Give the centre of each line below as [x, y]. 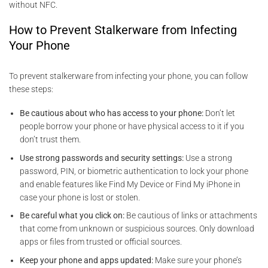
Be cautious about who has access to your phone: [112, 113]
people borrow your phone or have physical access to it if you [132, 127]
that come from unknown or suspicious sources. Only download [137, 229]
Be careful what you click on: [72, 216]
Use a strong [208, 158]
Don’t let [220, 113]
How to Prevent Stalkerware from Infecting [123, 30]
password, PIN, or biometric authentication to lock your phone [134, 171]
